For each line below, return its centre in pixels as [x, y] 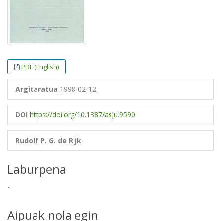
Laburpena [37, 169]
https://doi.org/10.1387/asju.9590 [82, 115]
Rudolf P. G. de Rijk [48, 141]
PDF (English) [40, 67]
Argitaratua [37, 89]
